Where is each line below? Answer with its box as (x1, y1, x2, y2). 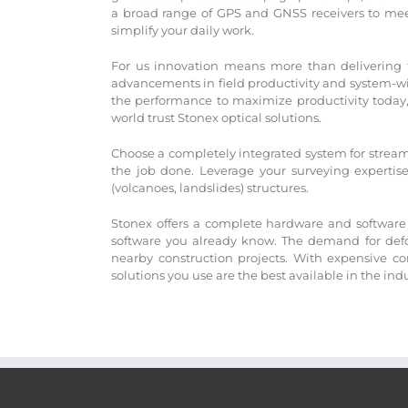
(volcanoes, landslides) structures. (111, 180, 309, 196)
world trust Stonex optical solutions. (111, 110, 321, 126)
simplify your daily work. (111, 23, 254, 38)
